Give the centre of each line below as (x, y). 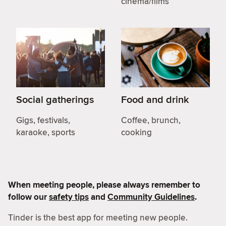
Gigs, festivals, (43, 120)
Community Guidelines (151, 197)
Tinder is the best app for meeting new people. (98, 217)
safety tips (69, 197)
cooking (136, 132)
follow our (29, 197)
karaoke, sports (46, 132)
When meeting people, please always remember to (104, 185)
